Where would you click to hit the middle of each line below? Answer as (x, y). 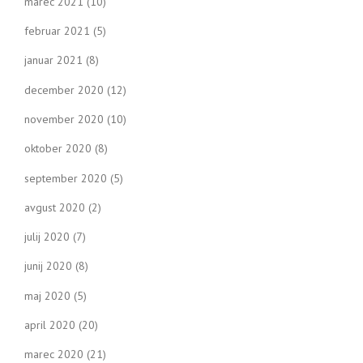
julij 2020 (47, 237)
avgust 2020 (55, 207)
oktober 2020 (58, 149)
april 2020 (50, 325)
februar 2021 (57, 30)
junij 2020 (48, 266)
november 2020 (64, 119)
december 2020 (64, 90)
